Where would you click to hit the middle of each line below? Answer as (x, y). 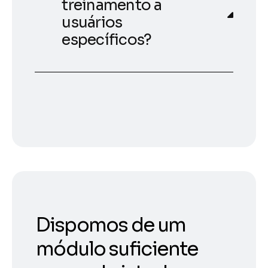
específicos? (107, 39)
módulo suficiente (117, 249)
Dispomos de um (111, 225)
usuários (92, 22)
